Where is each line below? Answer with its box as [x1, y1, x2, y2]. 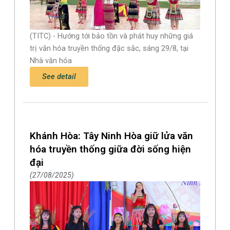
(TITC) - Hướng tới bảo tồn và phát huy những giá [30, 31, 194, 41]
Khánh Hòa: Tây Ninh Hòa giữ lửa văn [30, 129, 194, 142]
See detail [42, 71, 76, 81]
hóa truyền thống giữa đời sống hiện [30, 143, 191, 155]
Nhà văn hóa [30, 55, 72, 65]
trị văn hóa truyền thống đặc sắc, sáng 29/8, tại [30, 43, 189, 53]
